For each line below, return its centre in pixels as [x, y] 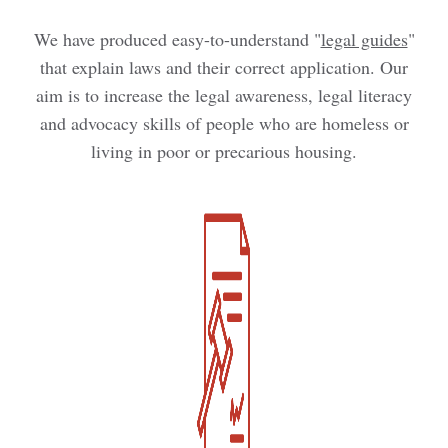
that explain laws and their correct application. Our [224, 67]
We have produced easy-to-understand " [177, 39]
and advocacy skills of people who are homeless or [224, 123]
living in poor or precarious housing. [224, 151]
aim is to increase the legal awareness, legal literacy [224, 95]
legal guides [364, 39]
